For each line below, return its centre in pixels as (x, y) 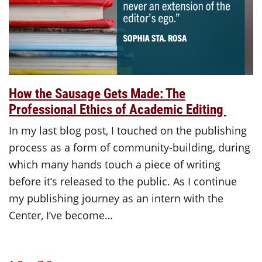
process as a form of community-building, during (130, 147)
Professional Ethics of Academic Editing (118, 108)
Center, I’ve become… (61, 215)
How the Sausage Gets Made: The (97, 93)
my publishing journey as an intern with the (116, 198)
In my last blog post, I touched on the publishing (128, 130)
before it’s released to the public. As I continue (123, 181)
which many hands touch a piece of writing (115, 164)
